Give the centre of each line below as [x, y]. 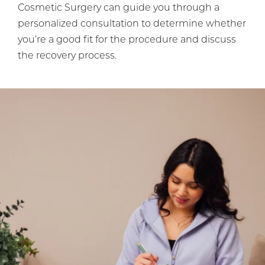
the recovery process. [67, 56]
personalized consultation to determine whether [132, 25]
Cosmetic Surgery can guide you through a [119, 9]
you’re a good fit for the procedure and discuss [127, 41]
